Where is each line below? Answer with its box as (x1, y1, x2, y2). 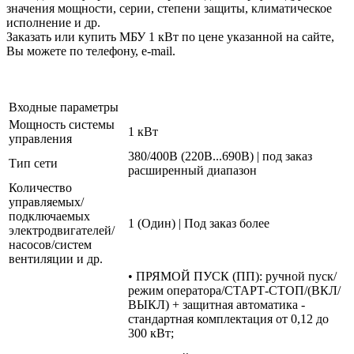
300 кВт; (128, 326, 174, 340)
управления (9, 131, 72, 145)
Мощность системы (9, 117, 115, 131)
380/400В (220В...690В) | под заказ (128, 149, 312, 163)
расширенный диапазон (128, 163, 257, 177)
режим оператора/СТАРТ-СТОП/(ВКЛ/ (128, 283, 341, 297)
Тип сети (9, 156, 58, 170)
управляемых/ (9, 194, 84, 209)
